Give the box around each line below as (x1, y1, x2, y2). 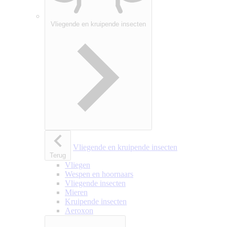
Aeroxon (65, 206, 93, 215)
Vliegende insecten (65, 178, 126, 187)
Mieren (65, 187, 88, 197)
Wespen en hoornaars (65, 169, 133, 178)
